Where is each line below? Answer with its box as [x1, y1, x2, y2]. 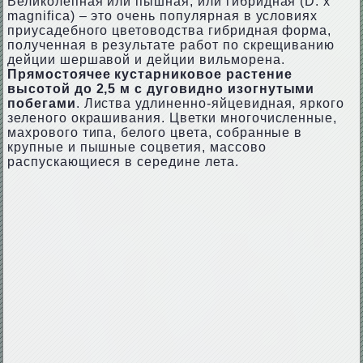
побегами [6, 96, 76, 110]
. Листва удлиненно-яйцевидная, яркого [75, 96, 345, 110]
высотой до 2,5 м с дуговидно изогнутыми [6, 82, 315, 96]
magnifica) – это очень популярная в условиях [6, 9, 318, 23]
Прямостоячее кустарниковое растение [6, 67, 293, 81]
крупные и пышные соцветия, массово [6, 140, 267, 154]
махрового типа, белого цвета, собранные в [6, 126, 303, 139]
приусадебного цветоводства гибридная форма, [6, 23, 332, 37]
